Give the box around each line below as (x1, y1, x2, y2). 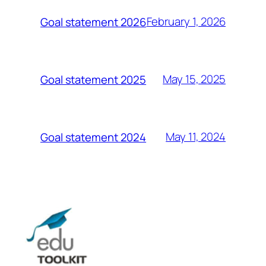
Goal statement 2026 (40, 14, 147, 30)
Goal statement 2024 (40, 129, 147, 145)
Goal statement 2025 (40, 71, 147, 87)
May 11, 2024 (166, 129, 226, 145)
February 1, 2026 (146, 14, 226, 30)
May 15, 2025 (163, 71, 226, 87)
